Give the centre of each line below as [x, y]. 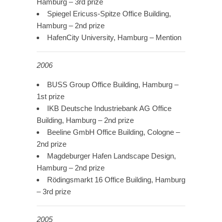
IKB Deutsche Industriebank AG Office [109, 109]
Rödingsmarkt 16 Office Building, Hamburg [116, 180]
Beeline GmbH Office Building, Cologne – [113, 132]
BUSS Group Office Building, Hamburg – [113, 85]
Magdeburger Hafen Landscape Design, [111, 156]
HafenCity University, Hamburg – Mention [114, 38]
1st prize [51, 97]
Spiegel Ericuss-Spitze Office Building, [109, 14]
